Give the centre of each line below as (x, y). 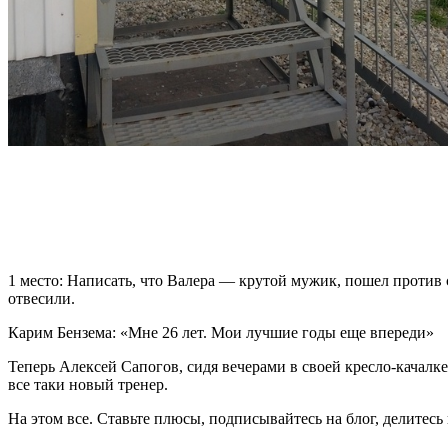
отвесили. (45, 298)
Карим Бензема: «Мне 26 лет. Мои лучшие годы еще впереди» (223, 332)
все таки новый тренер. (88, 384)
